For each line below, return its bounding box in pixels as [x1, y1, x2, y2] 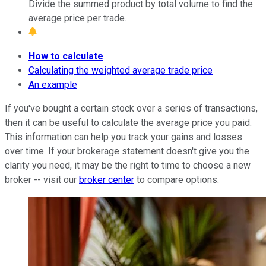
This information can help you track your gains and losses [5, 131, 242, 142]
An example [28, 78, 77, 90]
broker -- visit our [5, 173, 79, 185]
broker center [79, 173, 134, 185]
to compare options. [134, 173, 219, 185]
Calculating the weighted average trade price [28, 64, 213, 76]
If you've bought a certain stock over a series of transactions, [5, 102, 258, 114]
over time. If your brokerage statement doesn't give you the [5, 145, 249, 157]
